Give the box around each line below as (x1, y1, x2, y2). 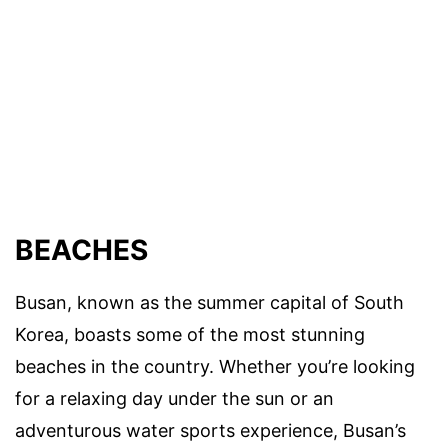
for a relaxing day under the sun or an (15, 387, 334, 409)
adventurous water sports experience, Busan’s (15, 419, 406, 441)
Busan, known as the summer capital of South (15, 291, 404, 313)
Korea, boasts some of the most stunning (15, 323, 365, 345)
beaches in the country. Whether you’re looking (15, 355, 415, 377)
